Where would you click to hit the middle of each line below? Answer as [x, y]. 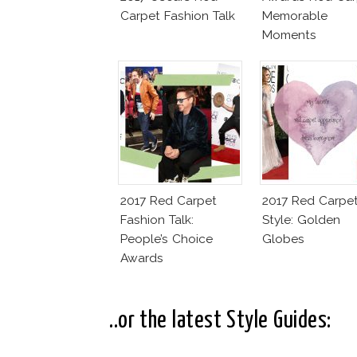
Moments [289, 34]
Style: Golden [301, 219]
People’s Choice [167, 238]
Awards [142, 257]
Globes [283, 238]
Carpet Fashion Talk [178, 15]
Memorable [295, 15]
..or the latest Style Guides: [220, 320]
